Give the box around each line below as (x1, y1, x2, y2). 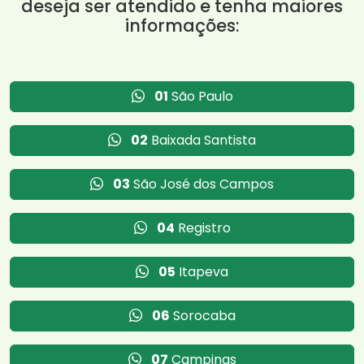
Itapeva (175, 262, 228, 281)
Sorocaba (169, 305, 236, 325)
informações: (125, 13, 239, 37)
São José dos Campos (130, 174, 274, 193)
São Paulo (167, 86, 233, 106)
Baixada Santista (148, 130, 256, 149)
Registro (174, 218, 231, 237)
